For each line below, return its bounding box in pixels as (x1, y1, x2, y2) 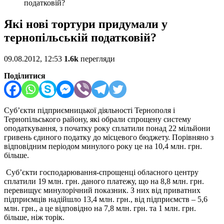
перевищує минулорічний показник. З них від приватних (4, 186, 200, 195)
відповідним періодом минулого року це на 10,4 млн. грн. (4, 142, 202, 151)
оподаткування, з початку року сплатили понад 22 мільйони (4, 124, 210, 133)
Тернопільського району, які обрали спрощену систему (4, 115, 191, 124)
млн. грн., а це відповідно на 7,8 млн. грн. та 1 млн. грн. (4, 204, 196, 213)
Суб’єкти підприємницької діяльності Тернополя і (4, 106, 175, 115)
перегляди (78, 54, 115, 63)
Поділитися (4, 71, 45, 80)
